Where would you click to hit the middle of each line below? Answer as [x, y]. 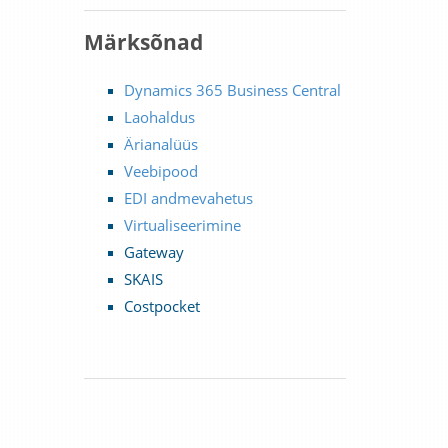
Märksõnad [143, 42]
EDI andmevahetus [188, 198]
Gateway [153, 252]
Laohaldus [159, 117]
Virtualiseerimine [182, 225]
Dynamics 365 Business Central [232, 90]
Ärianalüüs [160, 144]
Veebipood [160, 171]
